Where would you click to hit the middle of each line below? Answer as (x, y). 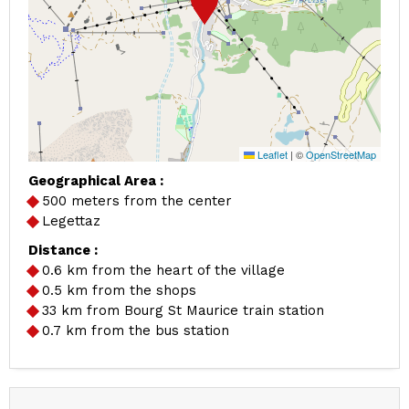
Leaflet (271, 154)
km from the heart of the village (176, 270)
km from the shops (131, 290)
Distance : (63, 250)
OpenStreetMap (341, 154)
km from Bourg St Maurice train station (193, 310)
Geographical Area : (96, 181)
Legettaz (71, 221)
